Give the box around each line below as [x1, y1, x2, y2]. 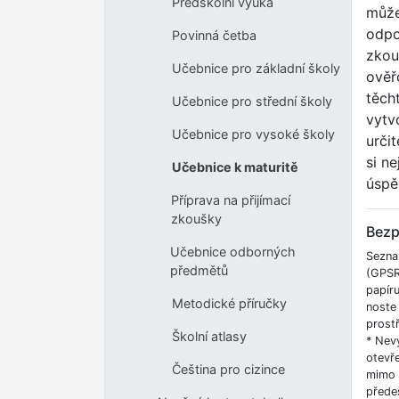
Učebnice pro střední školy [171, 94, 332, 110]
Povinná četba [171, 28, 256, 44]
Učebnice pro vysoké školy [171, 126, 335, 142]
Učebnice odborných [170, 244, 297, 260]
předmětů [170, 263, 229, 279]
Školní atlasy [171, 329, 247, 345]
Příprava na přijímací [171, 192, 291, 208]
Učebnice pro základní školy [171, 61, 340, 77]
